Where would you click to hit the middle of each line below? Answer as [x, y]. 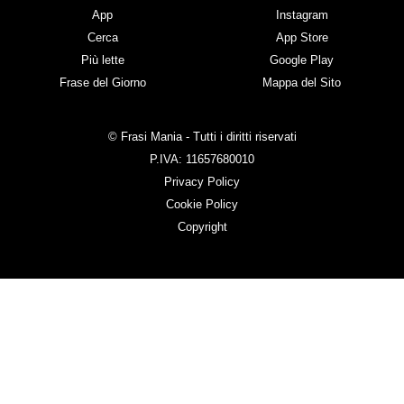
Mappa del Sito [302, 82]
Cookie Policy [202, 204]
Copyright [202, 226]
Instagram [302, 14]
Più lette [102, 60]
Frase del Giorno [102, 82]
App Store [302, 37]
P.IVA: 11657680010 [202, 159]
